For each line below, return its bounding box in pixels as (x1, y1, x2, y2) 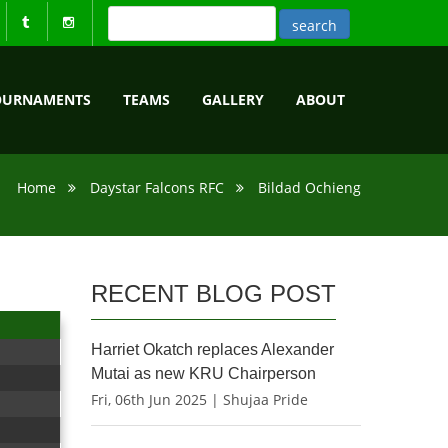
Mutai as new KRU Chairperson (91, 365, 316, 382)
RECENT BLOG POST (91, 280, 336, 307)
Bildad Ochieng (258, 178, 361, 197)
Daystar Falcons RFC (90, 178, 224, 197)
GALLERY (202, 90, 264, 109)
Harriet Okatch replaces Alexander (91, 341, 334, 358)
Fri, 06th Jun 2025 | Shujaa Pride (91, 390, 308, 409)
